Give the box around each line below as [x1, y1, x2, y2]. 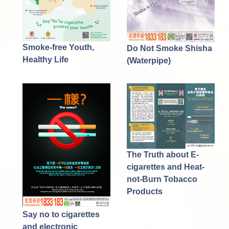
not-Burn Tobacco [126, 174, 197, 184]
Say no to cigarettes [22, 210, 100, 219]
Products [126, 187, 163, 196]
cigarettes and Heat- [126, 162, 204, 171]
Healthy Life [22, 55, 68, 64]
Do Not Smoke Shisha [126, 43, 212, 53]
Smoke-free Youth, [22, 43, 94, 52]
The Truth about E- [126, 150, 199, 159]
